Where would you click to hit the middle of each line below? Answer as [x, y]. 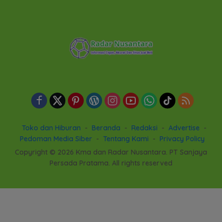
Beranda [106, 128]
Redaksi [144, 128]
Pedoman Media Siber [56, 139]
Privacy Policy [182, 139]
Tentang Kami [126, 139]
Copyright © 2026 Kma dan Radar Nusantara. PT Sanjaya [111, 152]
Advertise [184, 128]
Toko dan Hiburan [51, 128]
